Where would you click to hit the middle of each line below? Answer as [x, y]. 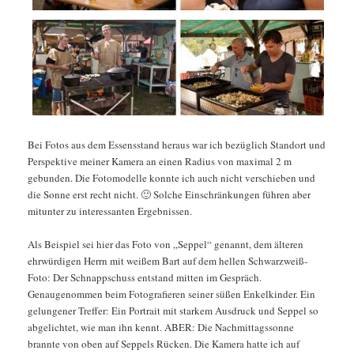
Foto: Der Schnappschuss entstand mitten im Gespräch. [144, 277]
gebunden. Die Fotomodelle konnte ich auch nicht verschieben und [171, 177]
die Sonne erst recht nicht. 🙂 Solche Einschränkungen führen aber [169, 194]
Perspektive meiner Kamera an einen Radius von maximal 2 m [159, 161]
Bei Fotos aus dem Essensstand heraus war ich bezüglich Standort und [176, 144]
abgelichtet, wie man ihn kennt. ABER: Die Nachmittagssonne [160, 327]
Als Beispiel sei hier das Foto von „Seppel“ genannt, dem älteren [165, 244]
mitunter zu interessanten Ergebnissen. [109, 211]
